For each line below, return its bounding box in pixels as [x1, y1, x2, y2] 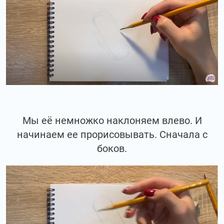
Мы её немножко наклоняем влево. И [22, 114, 202, 127]
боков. [97, 142, 127, 155]
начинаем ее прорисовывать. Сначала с [16, 128, 207, 141]
